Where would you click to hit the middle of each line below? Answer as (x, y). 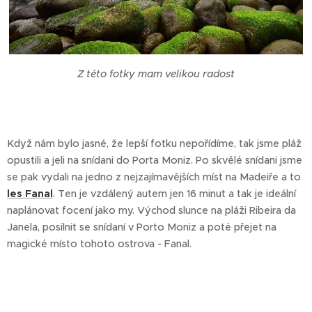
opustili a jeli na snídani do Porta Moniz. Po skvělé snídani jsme (155, 160)
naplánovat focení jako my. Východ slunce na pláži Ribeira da (151, 210)
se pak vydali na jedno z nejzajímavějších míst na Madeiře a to (154, 177)
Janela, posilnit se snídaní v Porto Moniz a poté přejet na (142, 227)
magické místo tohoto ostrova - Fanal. (99, 243)
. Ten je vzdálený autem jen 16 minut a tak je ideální (174, 193)
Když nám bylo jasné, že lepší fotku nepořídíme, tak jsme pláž (154, 143)
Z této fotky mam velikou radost (156, 73)
